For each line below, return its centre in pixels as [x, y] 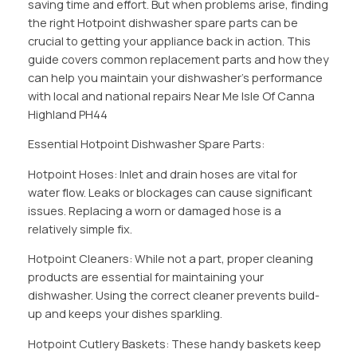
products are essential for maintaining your [145, 277]
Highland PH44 [67, 114]
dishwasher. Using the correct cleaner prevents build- [173, 296]
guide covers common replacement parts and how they [178, 59]
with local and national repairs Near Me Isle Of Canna [171, 96]
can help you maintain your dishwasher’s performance [175, 77]
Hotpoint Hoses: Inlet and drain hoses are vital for [162, 174]
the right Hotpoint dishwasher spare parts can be [163, 22]
